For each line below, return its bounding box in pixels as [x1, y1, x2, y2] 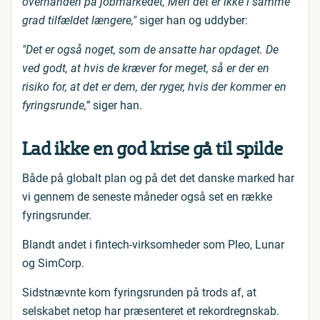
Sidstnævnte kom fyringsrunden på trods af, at [22, 286, 256, 299]
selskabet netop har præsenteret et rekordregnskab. [22, 304, 279, 318]
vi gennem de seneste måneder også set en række [22, 190, 272, 204]
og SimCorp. [22, 256, 84, 270]
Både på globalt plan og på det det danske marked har [22, 171, 294, 185]
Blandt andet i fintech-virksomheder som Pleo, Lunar [22, 238, 284, 251]
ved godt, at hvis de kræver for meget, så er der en [22, 61, 269, 75]
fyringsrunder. [22, 209, 91, 222]
